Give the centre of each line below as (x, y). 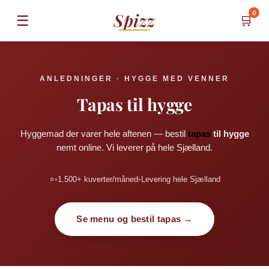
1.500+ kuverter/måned (98, 179)
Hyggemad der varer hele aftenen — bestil (104, 134)
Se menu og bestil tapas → (134, 219)
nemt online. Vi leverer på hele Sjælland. (134, 147)
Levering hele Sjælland (180, 179)
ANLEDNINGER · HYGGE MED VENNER (134, 79)
